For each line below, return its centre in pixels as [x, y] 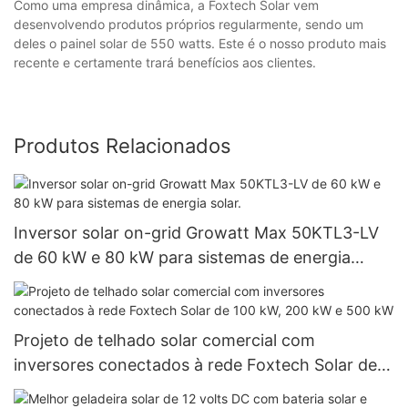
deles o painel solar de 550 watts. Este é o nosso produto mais [200, 44]
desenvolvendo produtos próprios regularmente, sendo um [189, 25]
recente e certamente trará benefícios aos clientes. [165, 63]
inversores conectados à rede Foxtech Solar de [195, 364]
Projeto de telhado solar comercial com [164, 340]
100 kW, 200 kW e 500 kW [114, 389]
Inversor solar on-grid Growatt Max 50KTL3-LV [196, 232]
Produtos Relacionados [122, 146]
